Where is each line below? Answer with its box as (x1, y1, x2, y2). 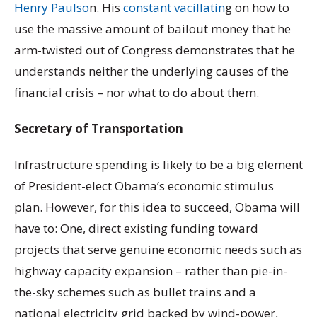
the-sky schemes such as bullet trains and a (14, 284, 256, 301)
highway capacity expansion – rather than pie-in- (14, 263, 287, 279)
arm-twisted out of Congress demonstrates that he (14, 41, 295, 58)
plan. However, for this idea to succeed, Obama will (14, 199, 300, 216)
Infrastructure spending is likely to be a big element (14, 156, 303, 173)
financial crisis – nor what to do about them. (14, 83, 259, 100)
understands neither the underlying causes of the (14, 62, 289, 79)
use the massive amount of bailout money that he (14, 20, 291, 37)
